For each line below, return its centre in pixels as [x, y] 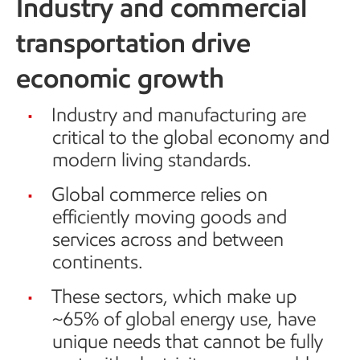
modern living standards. [152, 160]
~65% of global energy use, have [184, 319]
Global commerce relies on [160, 194]
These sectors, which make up [174, 296]
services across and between [168, 239]
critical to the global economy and [191, 137]
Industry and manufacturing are [179, 115]
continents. [98, 262]
